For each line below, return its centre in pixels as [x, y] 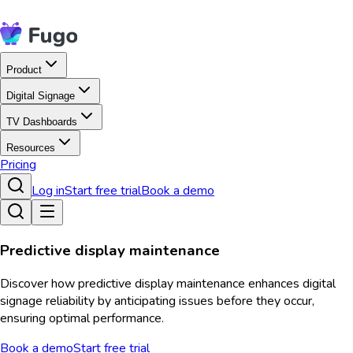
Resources [31, 148]
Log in [48, 191]
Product [24, 70]
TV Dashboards [42, 122]
